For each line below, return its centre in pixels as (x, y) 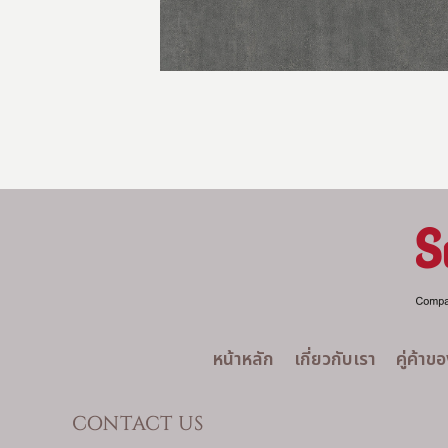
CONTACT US (138, 424)
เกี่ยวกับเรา (334, 358)
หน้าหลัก (243, 358)
